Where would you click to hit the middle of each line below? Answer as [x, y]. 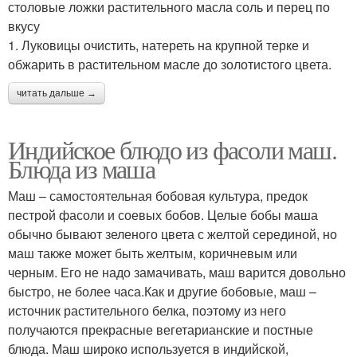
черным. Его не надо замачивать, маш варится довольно [177, 272]
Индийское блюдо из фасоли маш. [172, 149]
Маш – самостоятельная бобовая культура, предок [158, 195]
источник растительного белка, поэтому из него [147, 310]
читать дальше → [57, 93]
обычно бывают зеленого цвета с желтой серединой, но [173, 233]
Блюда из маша [82, 168]
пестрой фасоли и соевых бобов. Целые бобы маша [163, 214]
